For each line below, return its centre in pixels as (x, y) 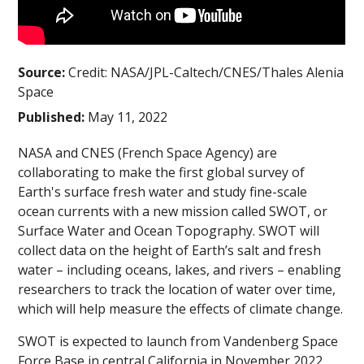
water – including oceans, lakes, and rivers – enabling (180, 270)
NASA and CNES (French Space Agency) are (148, 153)
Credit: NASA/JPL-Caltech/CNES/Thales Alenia (206, 73)
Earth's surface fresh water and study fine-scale (163, 192)
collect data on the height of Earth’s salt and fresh (170, 251)
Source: (43, 73)
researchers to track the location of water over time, (177, 290)
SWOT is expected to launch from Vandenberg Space (178, 342)
